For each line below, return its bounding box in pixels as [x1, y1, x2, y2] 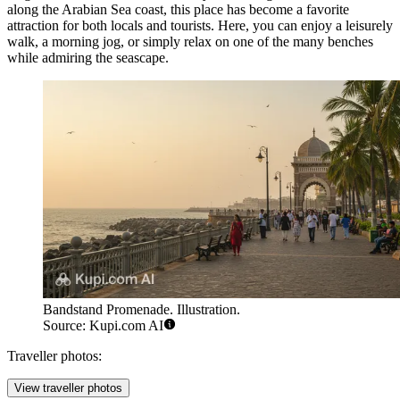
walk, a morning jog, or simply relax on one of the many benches [7, 33, 373, 49]
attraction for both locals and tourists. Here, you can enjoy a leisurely [7, 17, 393, 33]
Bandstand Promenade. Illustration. [43, 302, 240, 318]
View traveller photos [14, 381, 122, 396]
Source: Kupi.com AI [43, 318, 163, 334]
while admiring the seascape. [7, 49, 169, 65]
